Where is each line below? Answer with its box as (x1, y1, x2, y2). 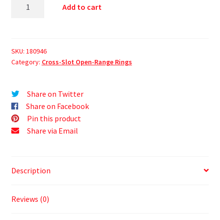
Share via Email (27, 126, 78, 136)
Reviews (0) (11, 193, 49, 204)
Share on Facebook (26, 101, 89, 111)
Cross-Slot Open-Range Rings (41, 57, 132, 67)
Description (11, 165, 51, 175)
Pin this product (27, 113, 81, 124)
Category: (11, 57, 42, 67)
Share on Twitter (27, 89, 83, 99)
